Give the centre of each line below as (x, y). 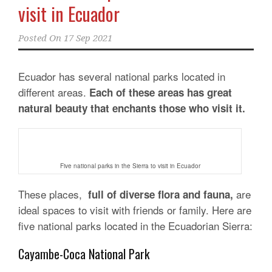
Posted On (40, 38)
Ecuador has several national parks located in (122, 76)
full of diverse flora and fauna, (161, 194)
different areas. (54, 92)
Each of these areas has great (161, 92)
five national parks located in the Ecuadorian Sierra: (135, 226)
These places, (53, 194)
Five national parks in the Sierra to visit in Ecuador (130, 166)
